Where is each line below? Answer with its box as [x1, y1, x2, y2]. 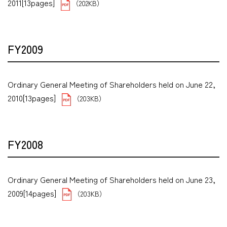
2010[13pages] [8, 91, 56, 104]
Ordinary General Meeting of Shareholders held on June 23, [8, 173, 215, 185]
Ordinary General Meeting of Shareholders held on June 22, [8, 78, 215, 90]
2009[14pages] [8, 186, 56, 199]
